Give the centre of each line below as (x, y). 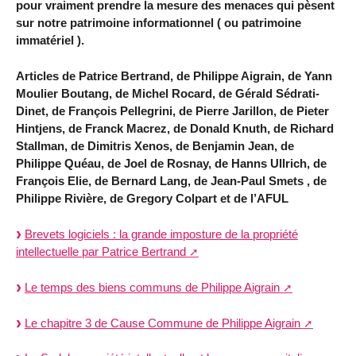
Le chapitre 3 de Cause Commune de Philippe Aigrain (163, 323)
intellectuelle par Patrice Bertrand (101, 252)
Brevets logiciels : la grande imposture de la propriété (161, 234)
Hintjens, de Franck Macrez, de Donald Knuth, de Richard (175, 129)
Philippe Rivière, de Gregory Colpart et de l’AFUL (152, 199)
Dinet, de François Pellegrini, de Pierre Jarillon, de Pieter (172, 111)
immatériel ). (50, 41)
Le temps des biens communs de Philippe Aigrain (152, 287)
